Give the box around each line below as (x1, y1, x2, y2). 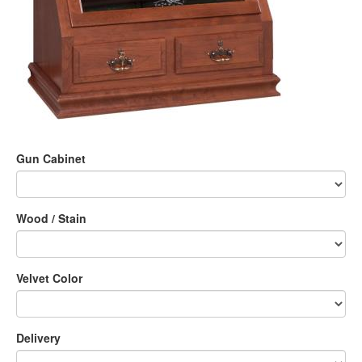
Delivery (16, 330, 61, 346)
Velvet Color (16, 270, 82, 286)
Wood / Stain (16, 210, 86, 226)
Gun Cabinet (16, 150, 86, 166)
